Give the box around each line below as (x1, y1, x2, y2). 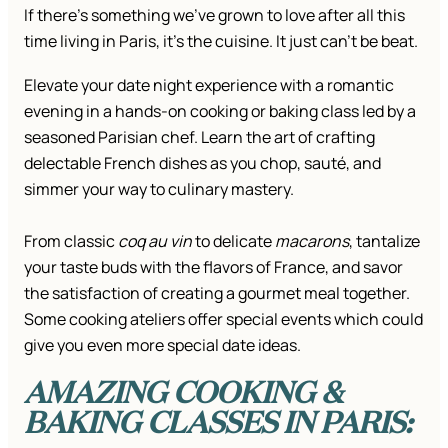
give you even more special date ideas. (24, 334, 304, 357)
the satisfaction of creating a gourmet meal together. (24, 282, 410, 305)
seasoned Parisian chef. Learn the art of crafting (24, 126, 375, 149)
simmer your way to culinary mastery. (24, 178, 294, 201)
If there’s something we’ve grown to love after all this (24, 4, 405, 27)
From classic (24, 230, 118, 253)
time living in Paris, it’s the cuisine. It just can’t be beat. (24, 30, 421, 53)
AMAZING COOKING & (24, 370, 343, 412)
